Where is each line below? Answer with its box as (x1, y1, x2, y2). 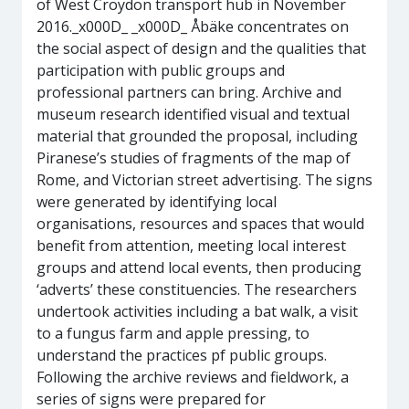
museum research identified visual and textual (37, 104, 350, 124)
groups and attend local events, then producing (37, 257, 362, 278)
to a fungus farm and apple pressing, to (37, 323, 309, 343)
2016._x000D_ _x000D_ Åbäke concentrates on (37, 16, 349, 37)
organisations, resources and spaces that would (37, 214, 364, 234)
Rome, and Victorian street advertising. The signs (37, 170, 372, 190)
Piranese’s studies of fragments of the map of (37, 148, 351, 168)
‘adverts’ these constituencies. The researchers (37, 279, 357, 299)
